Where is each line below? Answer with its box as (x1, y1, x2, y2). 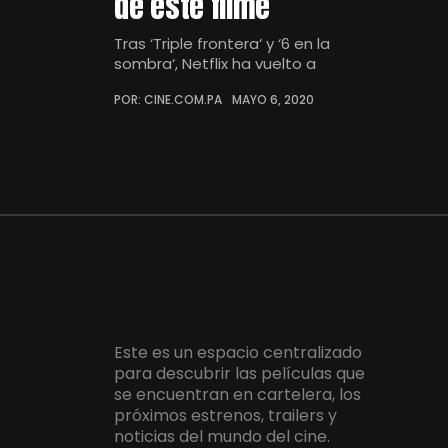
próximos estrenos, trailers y (114, 404, 337, 428)
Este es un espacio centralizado (114, 341, 362, 365)
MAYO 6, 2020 (232, 91, 314, 108)
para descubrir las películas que (114, 362, 365, 386)
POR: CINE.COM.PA (114, 91, 222, 108)
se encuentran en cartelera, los (114, 383, 361, 407)
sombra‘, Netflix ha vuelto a (114, 53, 316, 74)
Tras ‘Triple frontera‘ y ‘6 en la (114, 33, 330, 54)
